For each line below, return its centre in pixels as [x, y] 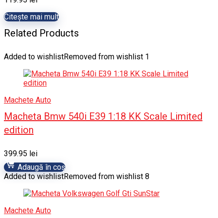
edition [19, 130]
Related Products [41, 33]
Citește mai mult [31, 17]
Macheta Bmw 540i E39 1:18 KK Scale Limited [103, 116]
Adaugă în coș [40, 167]
